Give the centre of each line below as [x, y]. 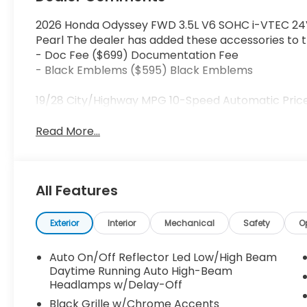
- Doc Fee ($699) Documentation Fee [137, 56]
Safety [257, 223]
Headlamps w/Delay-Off [116, 285]
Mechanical [190, 223]
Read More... [68, 132]
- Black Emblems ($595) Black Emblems [145, 71]
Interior [122, 223]
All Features [77, 191]
